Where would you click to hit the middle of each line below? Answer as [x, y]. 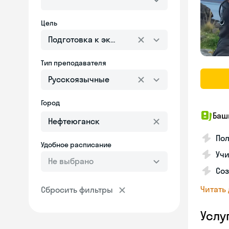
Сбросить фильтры [77, 190]
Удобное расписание [76, 145]
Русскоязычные [79, 79]
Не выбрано [71, 161]
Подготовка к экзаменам [97, 39]
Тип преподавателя [74, 63]
